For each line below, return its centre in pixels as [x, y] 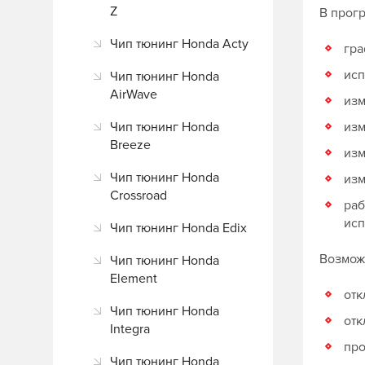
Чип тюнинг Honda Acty [179, 44]
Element [134, 279]
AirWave [134, 95]
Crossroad [139, 196]
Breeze [130, 145]
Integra [130, 329]
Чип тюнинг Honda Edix [178, 228]
